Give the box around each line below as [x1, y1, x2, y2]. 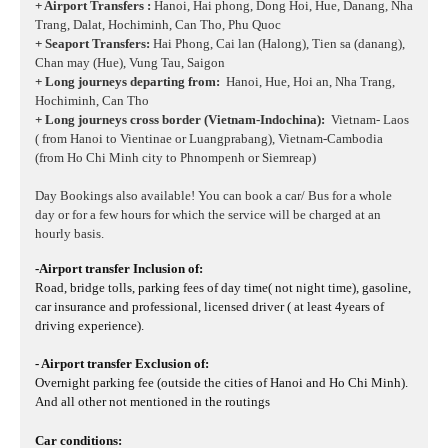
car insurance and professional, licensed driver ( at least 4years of [35, 299, 384, 315]
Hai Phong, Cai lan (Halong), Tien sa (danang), [150, 36, 405, 52]
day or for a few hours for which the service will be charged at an [35, 207, 381, 223]
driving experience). [35, 318, 147, 334]
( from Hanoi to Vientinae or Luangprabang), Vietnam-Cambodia [35, 131, 383, 147]
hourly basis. [35, 226, 107, 242]
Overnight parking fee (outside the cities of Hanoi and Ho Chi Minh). [35, 375, 408, 391]
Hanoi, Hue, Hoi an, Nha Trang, [226, 74, 395, 90]
